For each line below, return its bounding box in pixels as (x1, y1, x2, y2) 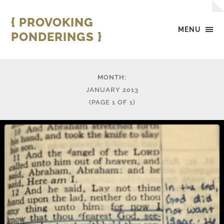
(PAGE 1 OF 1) (88, 98, 135, 106)
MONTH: (97, 73, 126, 81)
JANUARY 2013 (85, 86, 138, 93)
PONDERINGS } (11, 29, 102, 44)
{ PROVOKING (11, 15, 94, 29)
